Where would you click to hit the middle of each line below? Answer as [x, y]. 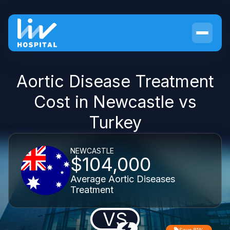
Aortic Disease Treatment [115, 81]
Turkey [115, 122]
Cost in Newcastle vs [115, 102]
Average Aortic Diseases [123, 179]
